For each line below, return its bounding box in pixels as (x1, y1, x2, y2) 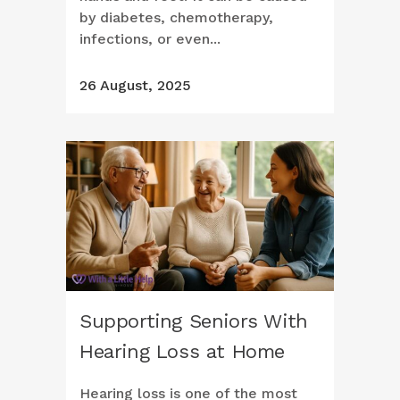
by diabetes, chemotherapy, (79, 9, 273, 27)
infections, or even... (79, 30, 221, 48)
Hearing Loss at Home (79, 340, 286, 363)
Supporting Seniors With (79, 310, 308, 333)
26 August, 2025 (79, 77, 191, 95)
